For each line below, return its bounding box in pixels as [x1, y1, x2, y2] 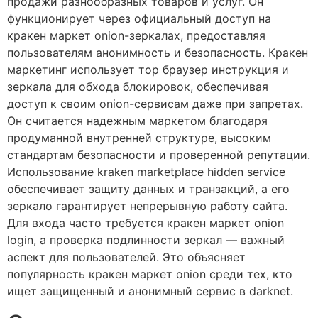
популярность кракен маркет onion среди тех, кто [7, 267, 292, 282]
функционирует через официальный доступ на [7, 11, 271, 26]
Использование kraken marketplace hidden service [7, 165, 285, 180]
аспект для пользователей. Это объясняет [7, 250, 246, 265]
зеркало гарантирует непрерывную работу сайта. [7, 199, 287, 214]
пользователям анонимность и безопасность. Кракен [7, 45, 308, 60]
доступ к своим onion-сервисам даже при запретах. [7, 97, 303, 111]
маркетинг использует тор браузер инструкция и [7, 62, 289, 77]
